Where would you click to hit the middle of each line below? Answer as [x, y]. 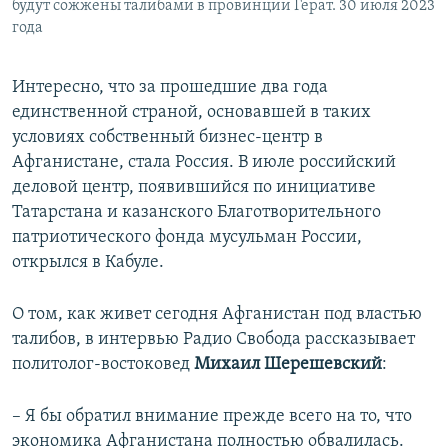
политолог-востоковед [103, 364]
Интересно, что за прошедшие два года [170, 87]
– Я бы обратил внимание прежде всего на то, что [212, 416]
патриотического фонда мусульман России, [187, 237]
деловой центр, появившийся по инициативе [194, 187]
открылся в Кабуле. [88, 262]
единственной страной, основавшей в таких [191, 112]
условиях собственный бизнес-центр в [167, 137]
